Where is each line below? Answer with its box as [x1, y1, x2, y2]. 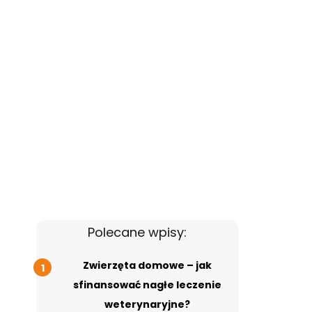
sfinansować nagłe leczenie [72, 278, 221, 292]
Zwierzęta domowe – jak [82, 258, 212, 273]
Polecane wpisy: [88, 224, 187, 242]
